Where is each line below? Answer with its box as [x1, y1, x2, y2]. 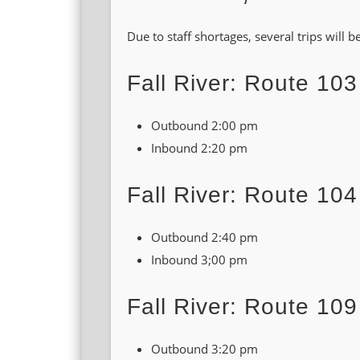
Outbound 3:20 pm [151, 341, 259, 358]
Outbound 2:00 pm [151, 117, 259, 134]
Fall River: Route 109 [127, 294, 358, 320]
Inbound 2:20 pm [151, 140, 248, 157]
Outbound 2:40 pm [151, 229, 259, 246]
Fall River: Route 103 [127, 71, 358, 96]
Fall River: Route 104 [127, 182, 358, 208]
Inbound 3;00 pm [151, 252, 248, 268]
